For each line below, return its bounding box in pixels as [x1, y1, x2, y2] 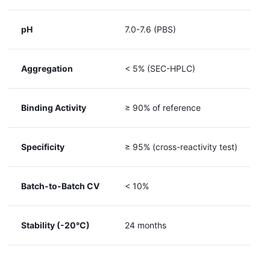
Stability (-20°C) [21, 219, 90, 230]
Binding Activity [21, 102, 86, 113]
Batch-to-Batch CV [21, 180, 99, 191]
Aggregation [21, 63, 73, 74]
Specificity [21, 141, 64, 152]
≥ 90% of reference [125, 102, 201, 113]
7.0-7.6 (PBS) [125, 24, 176, 34]
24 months [125, 219, 166, 230]
